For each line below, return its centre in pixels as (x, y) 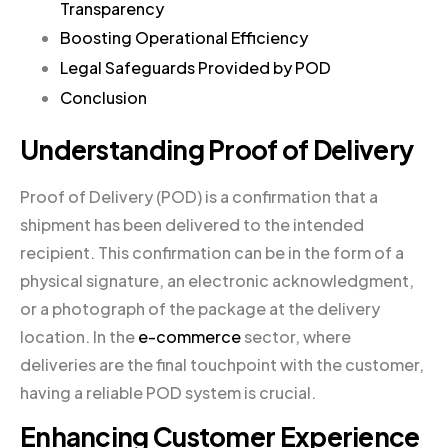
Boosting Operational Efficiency (184, 38)
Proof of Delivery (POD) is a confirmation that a (199, 196)
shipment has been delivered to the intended (192, 224)
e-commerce (189, 336)
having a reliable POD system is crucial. (168, 392)
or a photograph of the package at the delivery (200, 308)
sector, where (296, 336)
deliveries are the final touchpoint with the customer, (222, 364)
